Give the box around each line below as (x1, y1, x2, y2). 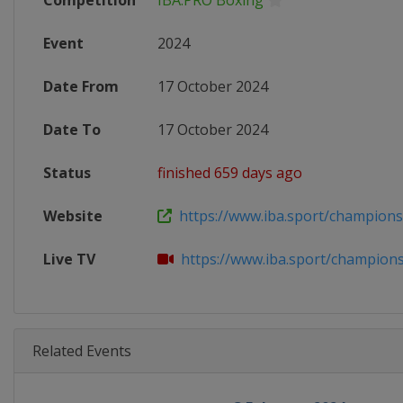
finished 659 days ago (157, 163, 302, 183)
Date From (43, 76, 119, 96)
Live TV (43, 249, 95, 269)
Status (43, 163, 91, 183)
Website (43, 206, 103, 226)
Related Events (32, 341, 131, 361)
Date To (43, 120, 101, 139)
